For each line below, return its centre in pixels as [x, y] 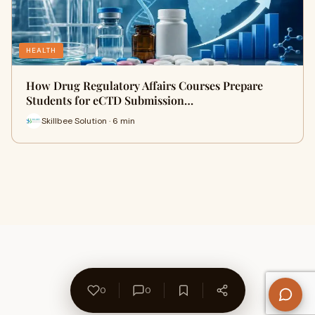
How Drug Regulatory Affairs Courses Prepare [144, 85]
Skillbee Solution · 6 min [88, 121]
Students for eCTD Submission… [110, 100]
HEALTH [41, 50]
